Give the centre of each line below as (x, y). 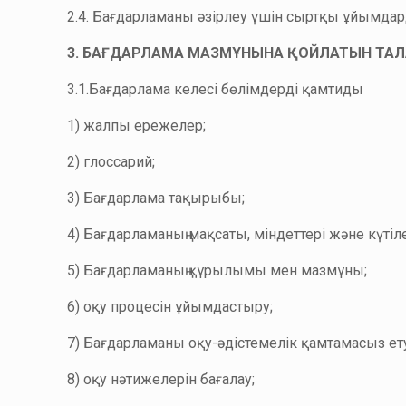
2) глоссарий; (111, 162)
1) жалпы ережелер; (137, 126)
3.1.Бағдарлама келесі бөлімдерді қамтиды (216, 89)
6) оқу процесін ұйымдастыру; (170, 307)
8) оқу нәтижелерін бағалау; (161, 379)
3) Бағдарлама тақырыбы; (156, 198)
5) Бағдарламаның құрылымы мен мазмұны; (217, 271)
